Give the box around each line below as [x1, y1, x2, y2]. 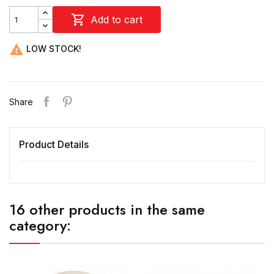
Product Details [19, 138, 89, 151]
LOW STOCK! [24, 43, 81, 54]
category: [9, 215, 71, 237]
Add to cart [91, 13, 143, 26]
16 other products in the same [9, 199, 205, 221]
